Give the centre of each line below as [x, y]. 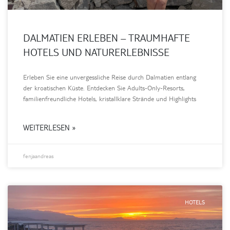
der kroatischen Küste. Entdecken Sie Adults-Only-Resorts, [104, 88]
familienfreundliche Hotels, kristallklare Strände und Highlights [110, 98]
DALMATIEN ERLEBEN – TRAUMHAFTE [107, 37]
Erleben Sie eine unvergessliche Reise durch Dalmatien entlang [110, 77]
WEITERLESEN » [50, 127]
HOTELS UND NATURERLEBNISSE [96, 52]
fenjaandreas [39, 156]
